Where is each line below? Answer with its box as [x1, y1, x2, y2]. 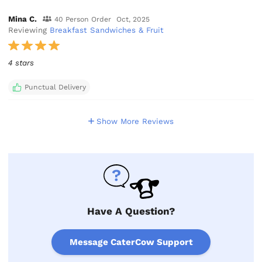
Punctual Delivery [24, 82, 86, 91]
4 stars [8, 58, 35, 67]
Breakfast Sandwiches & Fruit [50, 25, 164, 35]
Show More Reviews [96, 116, 174, 126]
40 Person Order [54, 15, 111, 23]
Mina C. [8, 14, 37, 23]
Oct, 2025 [116, 15, 150, 23]
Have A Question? [87, 205, 175, 218]
